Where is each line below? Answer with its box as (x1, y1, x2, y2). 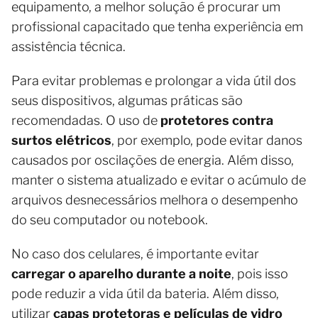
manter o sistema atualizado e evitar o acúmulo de (11, 172, 306, 188)
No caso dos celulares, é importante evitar (11, 246, 259, 262)
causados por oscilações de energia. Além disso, (11, 153, 294, 168)
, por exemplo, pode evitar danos (111, 133, 302, 148)
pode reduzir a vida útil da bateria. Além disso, (11, 286, 279, 302)
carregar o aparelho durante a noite (11, 266, 231, 282)
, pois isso (231, 266, 288, 282)
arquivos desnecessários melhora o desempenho (11, 192, 298, 208)
